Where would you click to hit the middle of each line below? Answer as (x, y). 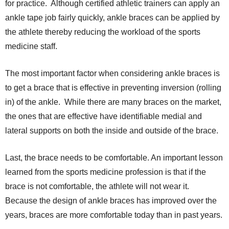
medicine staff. (31, 47)
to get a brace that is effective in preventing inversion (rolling (113, 88)
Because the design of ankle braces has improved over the (111, 201)
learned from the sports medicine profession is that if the (106, 172)
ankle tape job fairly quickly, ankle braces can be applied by (112, 18)
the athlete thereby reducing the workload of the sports (103, 32)
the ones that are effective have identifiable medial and (104, 117)
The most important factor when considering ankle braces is (112, 74)
